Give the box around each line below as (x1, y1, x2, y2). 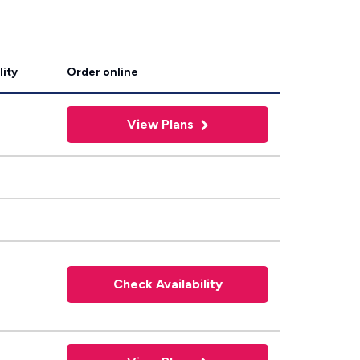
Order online (67, 65, 138, 79)
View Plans (126, 117, 197, 132)
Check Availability (112, 276, 223, 292)
